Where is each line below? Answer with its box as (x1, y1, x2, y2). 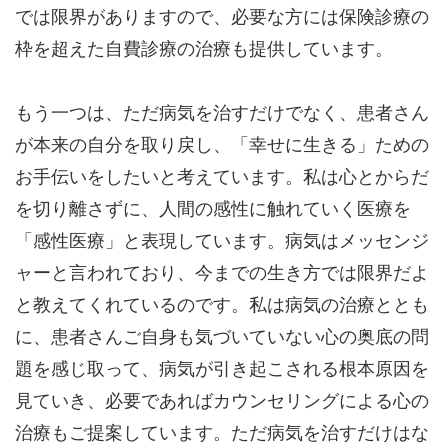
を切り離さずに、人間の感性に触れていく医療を (15, 198, 411, 219)
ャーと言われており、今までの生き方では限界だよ (15, 262, 429, 283)
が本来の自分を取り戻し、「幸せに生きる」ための (15, 134, 429, 155)
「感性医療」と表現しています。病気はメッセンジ (15, 230, 429, 251)
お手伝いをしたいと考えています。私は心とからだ (15, 166, 429, 187)
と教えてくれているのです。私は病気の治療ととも (15, 294, 429, 315)
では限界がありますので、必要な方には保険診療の (15, 6, 429, 27)
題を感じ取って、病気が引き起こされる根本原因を (15, 358, 429, 379)
